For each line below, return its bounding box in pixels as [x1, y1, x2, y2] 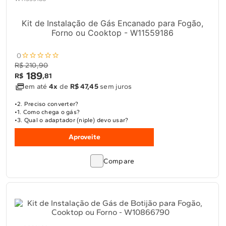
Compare [103, 157, 135, 165]
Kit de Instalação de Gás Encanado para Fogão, [22, 18, 203, 28]
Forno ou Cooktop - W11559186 [51, 28, 174, 38]
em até [25, 82, 49, 91]
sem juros [98, 82, 132, 91]
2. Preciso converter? [17, 100, 79, 107]
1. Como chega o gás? [17, 108, 80, 116]
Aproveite [68, 133, 100, 141]
